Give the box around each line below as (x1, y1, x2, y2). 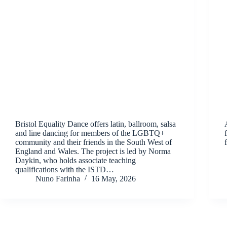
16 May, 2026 (91, 174, 136, 183)
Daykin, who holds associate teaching (15, 156, 136, 165)
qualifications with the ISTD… (15, 165, 114, 174)
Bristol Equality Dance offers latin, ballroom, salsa (15, 119, 176, 128)
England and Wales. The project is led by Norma (15, 146, 171, 156)
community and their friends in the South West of (15, 137, 172, 146)
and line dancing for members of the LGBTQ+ (15, 128, 165, 137)
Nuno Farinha (35, 174, 80, 183)
